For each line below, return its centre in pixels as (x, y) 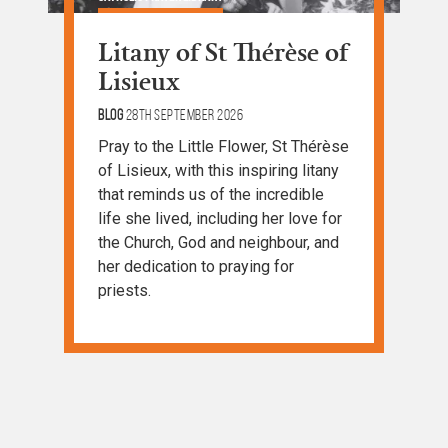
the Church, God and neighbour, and (218, 243)
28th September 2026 (184, 115)
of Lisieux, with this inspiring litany (218, 171)
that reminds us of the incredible (211, 195)
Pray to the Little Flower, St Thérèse (223, 147)
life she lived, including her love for (220, 219)
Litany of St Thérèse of (223, 52)
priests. (124, 291)
